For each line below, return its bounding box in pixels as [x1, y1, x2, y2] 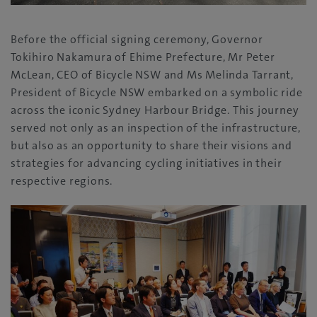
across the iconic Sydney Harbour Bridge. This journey [11, 103, 299, 118]
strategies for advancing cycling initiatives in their [11, 156, 282, 171]
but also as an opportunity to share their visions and [11, 138, 292, 154]
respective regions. [11, 173, 113, 189]
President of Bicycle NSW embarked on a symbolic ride [11, 85, 303, 100]
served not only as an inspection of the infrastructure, [11, 120, 301, 136]
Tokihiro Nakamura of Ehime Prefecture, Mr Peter [11, 50, 275, 65]
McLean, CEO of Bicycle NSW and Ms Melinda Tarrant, [11, 67, 294, 83]
